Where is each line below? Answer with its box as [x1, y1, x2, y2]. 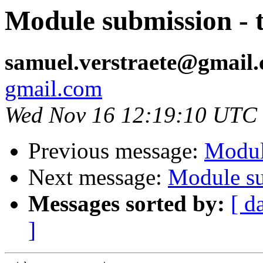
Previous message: [28, 138, 204, 164]
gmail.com [5, 76, 102, 102]
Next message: [28, 164, 168, 190]
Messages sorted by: [28, 191, 225, 217]
